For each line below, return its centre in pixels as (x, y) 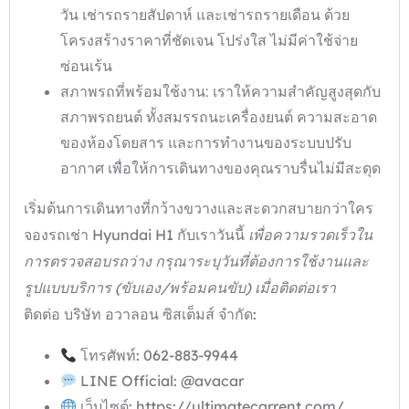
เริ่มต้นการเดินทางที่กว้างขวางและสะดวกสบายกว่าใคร (199, 209)
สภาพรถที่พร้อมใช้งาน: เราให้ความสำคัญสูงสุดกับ (220, 92)
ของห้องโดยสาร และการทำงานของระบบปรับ (206, 143)
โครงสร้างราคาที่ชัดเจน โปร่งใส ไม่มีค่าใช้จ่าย (209, 41)
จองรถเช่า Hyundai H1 (100, 235)
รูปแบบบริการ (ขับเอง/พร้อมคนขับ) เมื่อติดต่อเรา (180, 288)
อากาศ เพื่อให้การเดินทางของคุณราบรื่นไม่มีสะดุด (220, 168)
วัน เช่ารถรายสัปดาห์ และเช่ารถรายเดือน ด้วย (205, 15)
